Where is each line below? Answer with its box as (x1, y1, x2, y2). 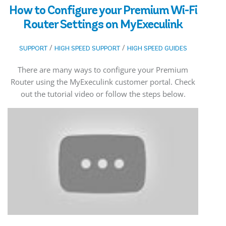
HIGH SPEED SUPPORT (54, 44, 120, 52)
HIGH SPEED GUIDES (127, 44, 187, 52)
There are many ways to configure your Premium (18, 64, 188, 75)
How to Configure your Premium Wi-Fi (9, 2, 197, 18)
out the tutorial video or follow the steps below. (20, 88, 186, 99)
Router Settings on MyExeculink (23, 16, 183, 32)
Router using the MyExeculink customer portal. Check (11, 76, 195, 87)
